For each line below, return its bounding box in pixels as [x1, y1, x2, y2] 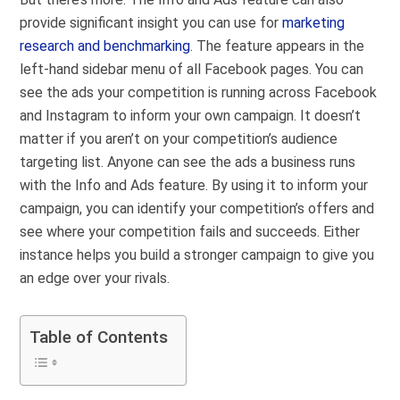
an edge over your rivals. [20, 270, 171, 287]
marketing [282, 14, 346, 32]
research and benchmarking [20, 37, 191, 55]
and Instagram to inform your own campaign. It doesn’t [20, 107, 362, 125]
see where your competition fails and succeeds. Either [20, 223, 361, 241]
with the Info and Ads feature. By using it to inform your [20, 177, 369, 195]
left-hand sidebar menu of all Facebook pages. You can [20, 61, 364, 79]
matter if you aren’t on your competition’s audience [20, 130, 338, 148]
